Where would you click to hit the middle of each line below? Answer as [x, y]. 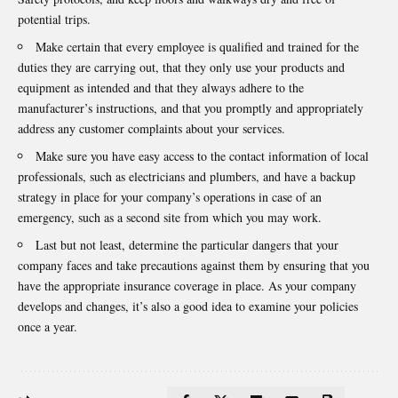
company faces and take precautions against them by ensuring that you [194, 266]
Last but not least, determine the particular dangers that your [187, 245]
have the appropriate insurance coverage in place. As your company [187, 286]
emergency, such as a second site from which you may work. [170, 218]
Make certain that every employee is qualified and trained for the [197, 47]
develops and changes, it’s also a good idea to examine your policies [188, 306]
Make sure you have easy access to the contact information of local [202, 156]
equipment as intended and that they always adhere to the [161, 88]
